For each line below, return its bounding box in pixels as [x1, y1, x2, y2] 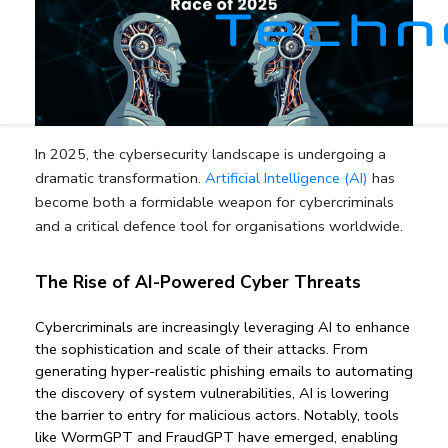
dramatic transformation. [35, 167, 205, 188]
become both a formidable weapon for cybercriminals [35, 191, 394, 212]
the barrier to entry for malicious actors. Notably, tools [35, 405, 399, 426]
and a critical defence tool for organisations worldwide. [35, 215, 403, 236]
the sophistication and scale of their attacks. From [35, 339, 368, 360]
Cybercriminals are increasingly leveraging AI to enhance [35, 317, 410, 338]
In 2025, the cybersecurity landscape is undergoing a [35, 143, 386, 164]
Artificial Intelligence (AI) [205, 167, 368, 188]
